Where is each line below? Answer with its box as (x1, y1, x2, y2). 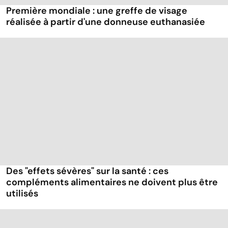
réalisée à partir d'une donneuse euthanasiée (6, 15, 205, 28)
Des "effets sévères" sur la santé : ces (6, 164, 168, 177)
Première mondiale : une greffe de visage (6, 4, 187, 17)
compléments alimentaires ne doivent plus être (6, 176, 218, 188)
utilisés (6, 187, 38, 199)
